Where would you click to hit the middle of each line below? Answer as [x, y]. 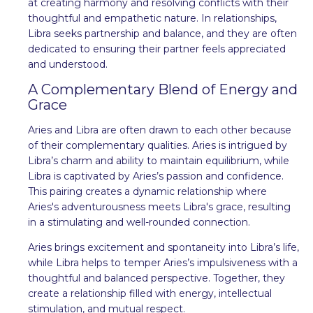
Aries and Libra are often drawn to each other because [160, 130]
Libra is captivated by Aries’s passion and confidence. [156, 176]
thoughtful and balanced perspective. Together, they [156, 278]
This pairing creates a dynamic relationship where [147, 191]
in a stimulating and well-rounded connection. [139, 222]
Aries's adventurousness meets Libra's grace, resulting [159, 206]
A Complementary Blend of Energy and [163, 89]
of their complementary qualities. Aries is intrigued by [158, 145]
